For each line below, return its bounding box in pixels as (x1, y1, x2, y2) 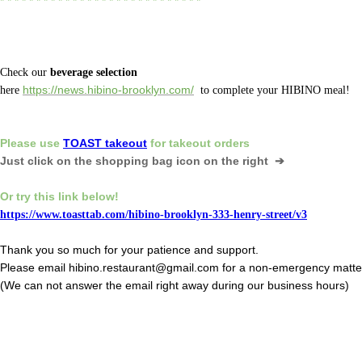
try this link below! (16, 189, 119, 203)
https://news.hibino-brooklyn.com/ (23, 82, 194, 96)
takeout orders (166, 136, 253, 149)
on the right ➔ (204, 154, 284, 167)
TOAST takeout (63, 136, 147, 149)
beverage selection (50, 65, 141, 78)
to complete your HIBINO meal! (197, 82, 350, 96)
